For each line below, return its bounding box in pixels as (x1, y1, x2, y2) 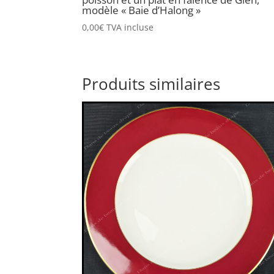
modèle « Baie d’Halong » (82, 2, 201, 17)
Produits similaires (82, 73, 221, 95)
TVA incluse (106, 21, 154, 34)
